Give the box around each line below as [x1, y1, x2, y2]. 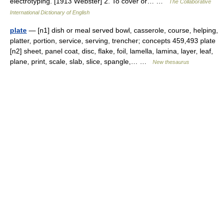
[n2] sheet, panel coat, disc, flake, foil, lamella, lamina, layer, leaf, [10, 47, 213, 55]
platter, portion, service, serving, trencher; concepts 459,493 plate [10, 36, 216, 45]
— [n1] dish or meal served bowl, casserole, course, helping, [27, 26, 218, 34]
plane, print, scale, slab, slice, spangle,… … [10, 57, 153, 65]
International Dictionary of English [10, 9, 90, 15]
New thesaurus [153, 58, 189, 65]
